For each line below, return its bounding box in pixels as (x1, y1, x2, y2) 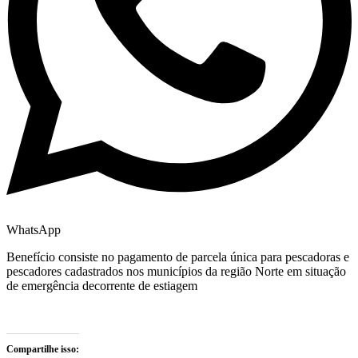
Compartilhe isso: (6, 344, 79, 356)
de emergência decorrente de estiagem (6, 279, 197, 293)
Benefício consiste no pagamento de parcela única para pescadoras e (6, 250, 349, 265)
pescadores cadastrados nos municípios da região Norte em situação (6, 265, 346, 279)
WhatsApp (6, 223, 61, 237)
